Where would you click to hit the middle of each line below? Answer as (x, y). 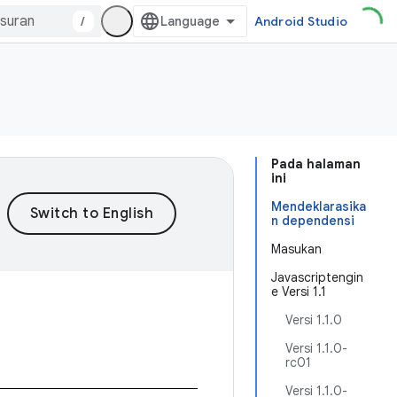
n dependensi (313, 221)
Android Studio (300, 21)
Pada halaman (316, 164)
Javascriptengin (317, 277)
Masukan (296, 249)
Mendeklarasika (319, 206)
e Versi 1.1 (299, 292)
